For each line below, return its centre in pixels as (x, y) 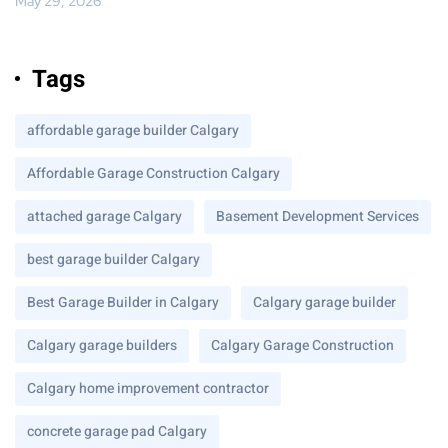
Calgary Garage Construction (302, 345)
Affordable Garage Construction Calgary (153, 173)
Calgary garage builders (102, 345)
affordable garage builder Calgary (133, 130)
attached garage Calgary (104, 216)
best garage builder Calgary (113, 259)
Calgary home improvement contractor (148, 388)
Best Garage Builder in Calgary (123, 302)
